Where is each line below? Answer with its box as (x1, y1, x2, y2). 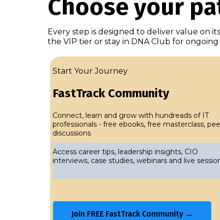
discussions (53, 129, 91, 137)
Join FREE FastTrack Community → (71, 209, 193, 219)
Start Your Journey (53, 66, 128, 76)
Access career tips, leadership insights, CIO (53, 147, 198, 156)
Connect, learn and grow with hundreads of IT (53, 111, 209, 120)
